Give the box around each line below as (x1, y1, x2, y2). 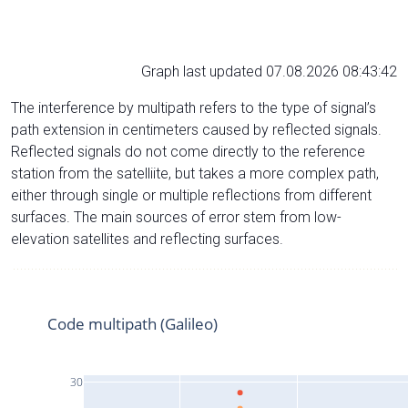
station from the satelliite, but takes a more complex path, (11, 164, 379, 182)
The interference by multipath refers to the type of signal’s (11, 98, 376, 117)
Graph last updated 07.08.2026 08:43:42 (141, 62, 397, 80)
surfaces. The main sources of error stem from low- (11, 208, 342, 226)
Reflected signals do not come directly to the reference (11, 142, 365, 160)
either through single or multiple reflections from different (11, 186, 372, 204)
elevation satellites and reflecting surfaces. (11, 229, 283, 248)
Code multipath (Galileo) (47, 312, 218, 334)
